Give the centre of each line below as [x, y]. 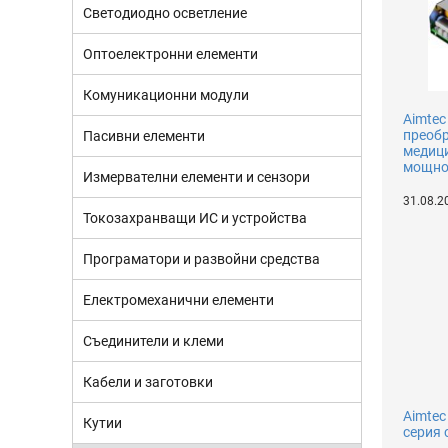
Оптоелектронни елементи [170, 54]
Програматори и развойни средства [201, 259]
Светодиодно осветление [165, 13]
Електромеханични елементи [178, 300]
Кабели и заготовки [148, 382]
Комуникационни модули [166, 95]
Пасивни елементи [144, 136]
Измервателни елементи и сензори [196, 177]
